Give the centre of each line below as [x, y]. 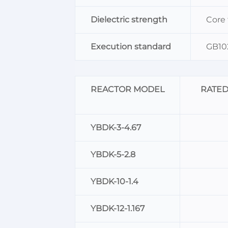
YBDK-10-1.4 [115, 182]
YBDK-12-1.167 [118, 209]
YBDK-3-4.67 [116, 128]
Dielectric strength [129, 20]
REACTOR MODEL [127, 90]
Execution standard [131, 47]
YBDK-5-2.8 [113, 155]
